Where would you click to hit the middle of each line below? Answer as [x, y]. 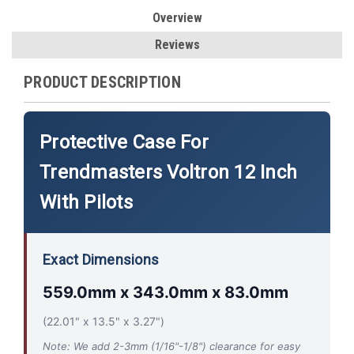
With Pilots [86, 202]
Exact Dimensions [101, 259]
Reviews [177, 44]
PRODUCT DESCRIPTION [102, 82]
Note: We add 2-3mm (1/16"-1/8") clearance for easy [171, 346]
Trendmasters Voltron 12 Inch [168, 172]
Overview [177, 17]
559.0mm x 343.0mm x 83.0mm [166, 292]
